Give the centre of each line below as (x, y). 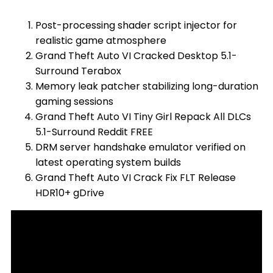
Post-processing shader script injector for (136, 25)
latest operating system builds (108, 162)
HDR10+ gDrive (69, 193)
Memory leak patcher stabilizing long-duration (147, 86)
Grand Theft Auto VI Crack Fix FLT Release (135, 178)
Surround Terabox (78, 71)
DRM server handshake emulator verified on (140, 147)
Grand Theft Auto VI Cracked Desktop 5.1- (136, 56)
